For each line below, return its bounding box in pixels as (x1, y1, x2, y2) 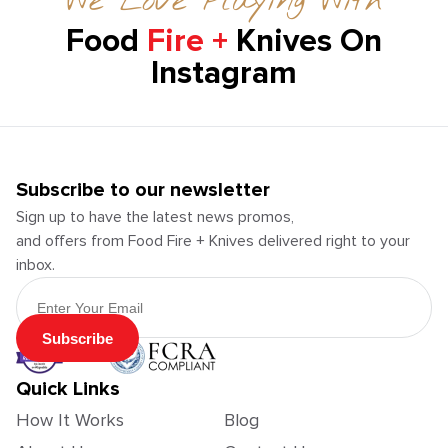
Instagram (151, 54, 297, 94)
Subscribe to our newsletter (16, 178, 270, 203)
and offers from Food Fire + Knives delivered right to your (16, 231, 410, 252)
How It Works (16, 409, 124, 432)
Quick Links (16, 377, 120, 402)
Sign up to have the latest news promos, (16, 207, 294, 228)
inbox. (16, 255, 55, 276)
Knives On (236, 22, 382, 62)
